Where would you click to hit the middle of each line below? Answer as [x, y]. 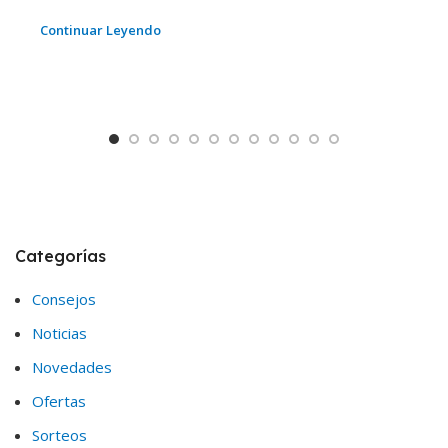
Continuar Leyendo [100, 30]
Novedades [72, 367]
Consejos [64, 299]
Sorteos [59, 435]
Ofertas [59, 401]
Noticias [59, 333]
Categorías [60, 256]
